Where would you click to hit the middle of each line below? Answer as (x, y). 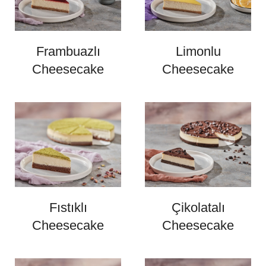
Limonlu (198, 52)
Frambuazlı (68, 52)
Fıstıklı (68, 208)
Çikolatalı (198, 208)
